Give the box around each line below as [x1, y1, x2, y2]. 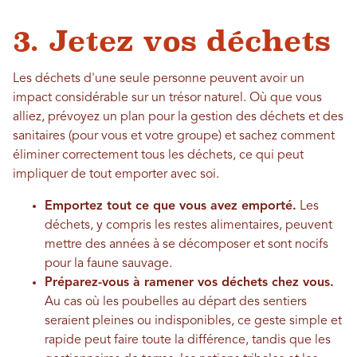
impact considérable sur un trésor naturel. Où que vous [13, 91, 322, 104]
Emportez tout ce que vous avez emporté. [45, 199, 296, 213]
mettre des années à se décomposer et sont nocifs [45, 237, 328, 251]
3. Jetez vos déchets [13, 24, 331, 57]
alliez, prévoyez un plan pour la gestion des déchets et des [13, 110, 343, 124]
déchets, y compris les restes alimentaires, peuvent [45, 218, 332, 232]
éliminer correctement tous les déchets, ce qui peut [13, 148, 304, 162]
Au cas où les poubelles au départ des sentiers [45, 295, 307, 308]
